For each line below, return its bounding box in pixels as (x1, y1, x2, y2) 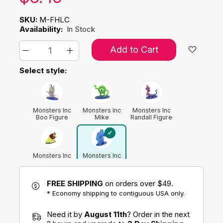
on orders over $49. (103, 178, 173, 188)
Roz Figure (36, 158, 68, 166)
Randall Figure (130, 113, 172, 121)
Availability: (19, 24, 63, 34)
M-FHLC (37, 14, 70, 24)
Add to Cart (110, 44, 158, 55)
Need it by (47, 209, 84, 219)
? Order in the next (127, 209, 190, 219)
